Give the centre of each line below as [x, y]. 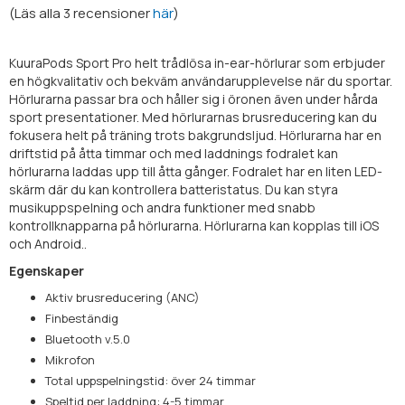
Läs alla [38, 13]
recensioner [112, 13]
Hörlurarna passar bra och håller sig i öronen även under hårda [193, 99]
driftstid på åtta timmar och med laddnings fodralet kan [174, 153]
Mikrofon [70, 359]
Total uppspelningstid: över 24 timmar [151, 380]
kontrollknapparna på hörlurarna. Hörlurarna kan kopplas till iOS [194, 225]
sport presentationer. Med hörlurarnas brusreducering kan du [193, 117]
